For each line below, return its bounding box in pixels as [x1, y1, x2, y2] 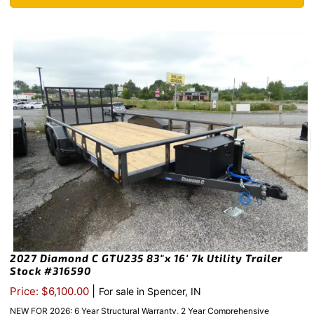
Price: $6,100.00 [10, 284, 92, 298]
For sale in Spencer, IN [99, 285, 201, 297]
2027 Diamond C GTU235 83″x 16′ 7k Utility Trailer [10, 251, 282, 264]
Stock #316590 [10, 264, 91, 277]
